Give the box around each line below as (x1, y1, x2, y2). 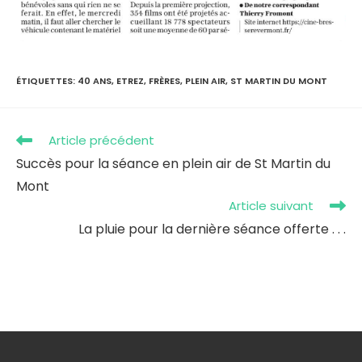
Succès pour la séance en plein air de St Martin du (16, 154, 330, 173)
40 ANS (78, 74, 112, 88)
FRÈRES (149, 74, 180, 88)
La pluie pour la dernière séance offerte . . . (78, 219, 346, 238)
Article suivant (229, 196, 314, 214)
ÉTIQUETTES (16, 74, 73, 88)
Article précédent (48, 131, 154, 149)
